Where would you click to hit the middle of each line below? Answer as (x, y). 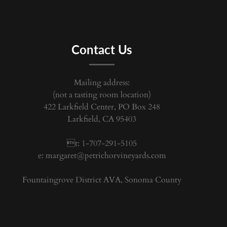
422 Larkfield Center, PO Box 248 (102, 107)
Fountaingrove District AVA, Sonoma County (102, 180)
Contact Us (102, 49)
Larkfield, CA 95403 (102, 119)
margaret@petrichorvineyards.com (106, 156)
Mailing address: (102, 83)
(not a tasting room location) (102, 95)
